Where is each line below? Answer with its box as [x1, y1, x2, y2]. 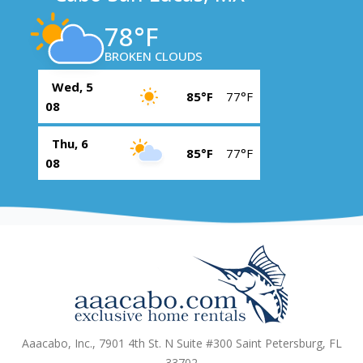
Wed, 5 [52, 79, 93, 96]
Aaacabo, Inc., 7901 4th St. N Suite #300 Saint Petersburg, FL [21, 335, 342, 352]
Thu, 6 [52, 135, 88, 152]
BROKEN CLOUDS [105, 48, 203, 65]
